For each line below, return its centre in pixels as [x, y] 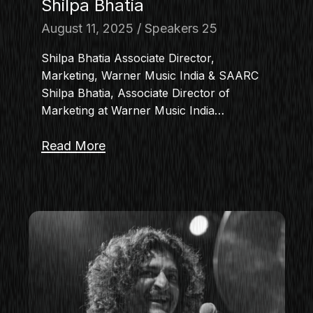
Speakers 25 [181, 28]
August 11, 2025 [87, 28]
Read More [73, 145]
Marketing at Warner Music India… [132, 110]
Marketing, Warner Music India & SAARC [150, 75]
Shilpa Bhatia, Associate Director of [135, 93]
